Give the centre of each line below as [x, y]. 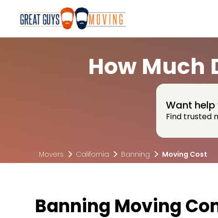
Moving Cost [185, 154]
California [92, 154]
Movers [51, 154]
